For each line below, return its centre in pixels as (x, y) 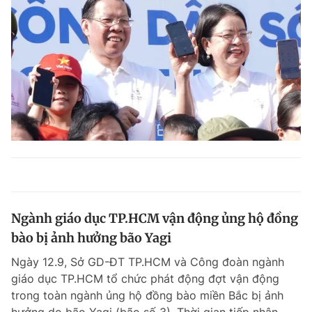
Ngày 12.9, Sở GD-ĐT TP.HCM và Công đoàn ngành (148, 262)
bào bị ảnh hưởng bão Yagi (91, 238)
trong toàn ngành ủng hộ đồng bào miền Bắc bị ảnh (147, 296)
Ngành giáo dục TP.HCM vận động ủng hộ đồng (155, 219)
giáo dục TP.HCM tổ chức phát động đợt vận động (145, 279)
